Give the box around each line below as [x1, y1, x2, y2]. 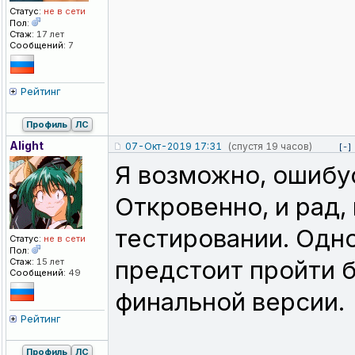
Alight [10, 139, 44, 153]
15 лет [34, 256, 64, 268]
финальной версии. [115, 287, 345, 318]
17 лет [34, 29, 64, 40]
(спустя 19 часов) [227, 140, 312, 153]
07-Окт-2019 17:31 [125, 140, 222, 153]
